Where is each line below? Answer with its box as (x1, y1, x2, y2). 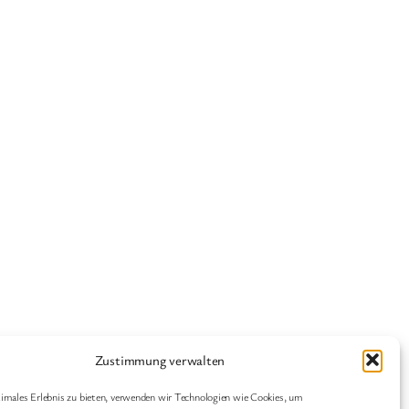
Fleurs (274, 361, 327, 384)
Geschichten (171, 361, 275, 384)
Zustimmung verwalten (94, 351, 225, 369)
